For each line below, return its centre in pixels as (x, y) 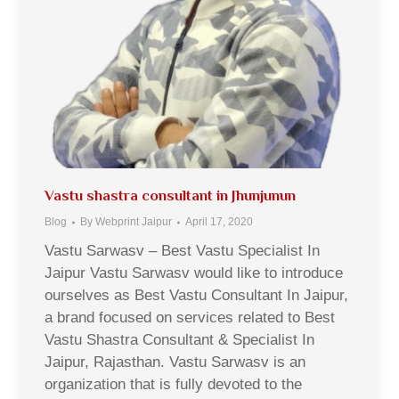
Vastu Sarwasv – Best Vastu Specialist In (182, 251)
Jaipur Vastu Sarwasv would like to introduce (194, 273)
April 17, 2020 (219, 222)
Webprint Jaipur (134, 222)
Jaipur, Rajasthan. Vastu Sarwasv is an (175, 362)
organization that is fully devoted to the (173, 384)
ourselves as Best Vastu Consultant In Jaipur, (196, 295)
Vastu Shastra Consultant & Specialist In (179, 340)
